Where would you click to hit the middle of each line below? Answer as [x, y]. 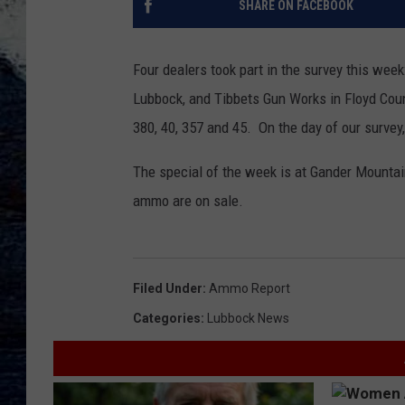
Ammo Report [250, 289]
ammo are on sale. [188, 201]
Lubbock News [248, 319]
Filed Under [168, 289]
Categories [167, 319]
